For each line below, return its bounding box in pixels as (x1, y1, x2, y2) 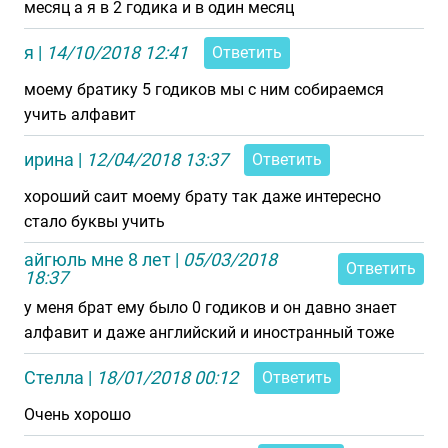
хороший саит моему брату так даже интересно (24, 187, 381, 206)
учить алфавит (24, 105, 136, 124)
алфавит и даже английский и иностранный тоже (24, 323, 394, 342)
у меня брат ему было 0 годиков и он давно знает (24, 298, 397, 317)
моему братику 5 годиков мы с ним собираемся (24, 80, 384, 99)
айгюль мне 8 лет (24, 249, 171, 270)
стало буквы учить (24, 212, 165, 231)
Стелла (24, 367, 84, 388)
